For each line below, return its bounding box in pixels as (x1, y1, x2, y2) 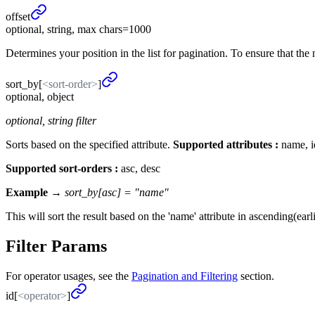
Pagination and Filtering (131, 269, 238, 282)
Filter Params (6, 236, 107, 255)
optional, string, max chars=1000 (6, 22, 151, 35)
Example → (6, 186, 62, 198)
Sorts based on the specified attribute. (6, 138, 173, 150)
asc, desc (118, 162, 160, 174)
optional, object (6, 90, 74, 103)
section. (240, 269, 274, 282)
